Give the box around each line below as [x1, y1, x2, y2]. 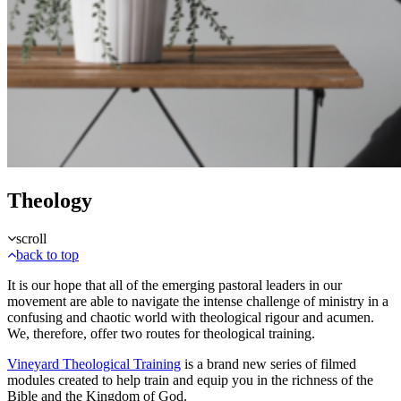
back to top [16, 246, 79, 262]
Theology [7, 188, 92, 212]
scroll [16, 230, 47, 246]
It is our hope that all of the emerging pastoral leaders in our [7, 277, 342, 293]
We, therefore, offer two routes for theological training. [7, 325, 315, 341]
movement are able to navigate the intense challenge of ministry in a [7, 293, 388, 309]
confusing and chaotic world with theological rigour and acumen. [7, 309, 374, 325]
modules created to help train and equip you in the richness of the [7, 371, 373, 388]
